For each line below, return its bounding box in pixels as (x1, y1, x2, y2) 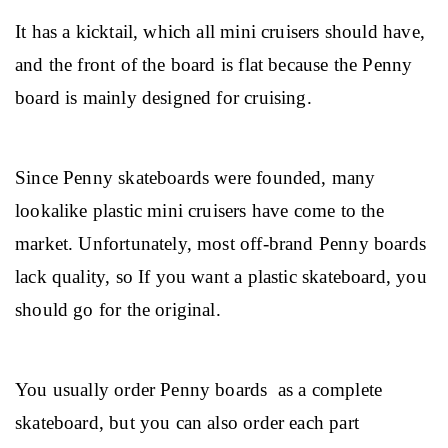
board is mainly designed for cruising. (15, 87, 312, 108)
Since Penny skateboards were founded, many (15, 167, 381, 188)
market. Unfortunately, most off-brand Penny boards (15, 233, 432, 254)
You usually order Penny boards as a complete (15, 379, 388, 400)
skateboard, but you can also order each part (15, 412, 365, 433)
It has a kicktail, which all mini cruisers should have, (15, 21, 431, 42)
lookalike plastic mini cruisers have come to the (15, 200, 390, 221)
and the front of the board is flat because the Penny (15, 54, 418, 75)
